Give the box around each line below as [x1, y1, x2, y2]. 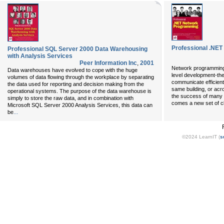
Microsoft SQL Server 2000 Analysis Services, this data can [7, 102, 152, 108]
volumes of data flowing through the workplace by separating [7, 74, 154, 80]
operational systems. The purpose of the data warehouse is [7, 88, 151, 94]
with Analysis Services [7, 52, 72, 59]
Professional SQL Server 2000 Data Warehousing [7, 45, 147, 52]
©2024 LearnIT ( [182, 134, 220, 139]
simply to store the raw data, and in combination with [7, 95, 133, 101]
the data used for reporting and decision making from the [7, 81, 144, 87]
